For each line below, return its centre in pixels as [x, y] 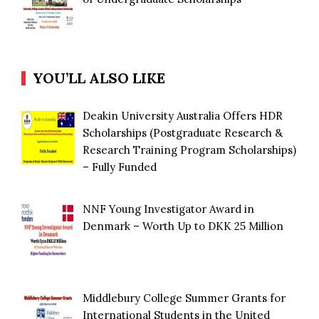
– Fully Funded [120, 167]
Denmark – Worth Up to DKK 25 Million [183, 226]
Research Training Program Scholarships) [190, 150]
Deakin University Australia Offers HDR [183, 116]
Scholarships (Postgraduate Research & [183, 133]
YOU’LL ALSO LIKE [99, 78]
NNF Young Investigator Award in [169, 209]
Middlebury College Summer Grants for [184, 298]
